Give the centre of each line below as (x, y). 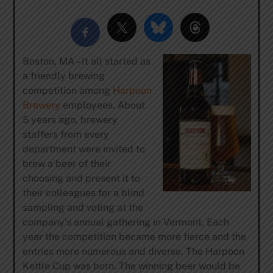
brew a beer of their (66, 163)
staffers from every (66, 134)
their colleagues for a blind (83, 193)
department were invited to (83, 149)
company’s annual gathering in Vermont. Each (126, 222)
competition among (67, 90)
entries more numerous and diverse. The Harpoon (133, 251)
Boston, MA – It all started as (86, 61)
